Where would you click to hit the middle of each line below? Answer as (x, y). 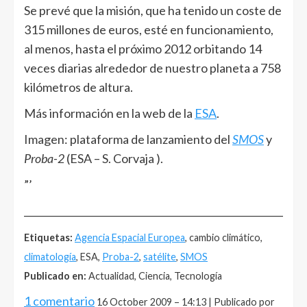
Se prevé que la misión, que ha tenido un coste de (153, 10)
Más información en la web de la (109, 113)
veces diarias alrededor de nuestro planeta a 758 (152, 67)
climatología (50, 256)
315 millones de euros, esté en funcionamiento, (149, 29)
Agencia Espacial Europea (130, 237)
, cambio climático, (224, 237)
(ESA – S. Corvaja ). (114, 158)
